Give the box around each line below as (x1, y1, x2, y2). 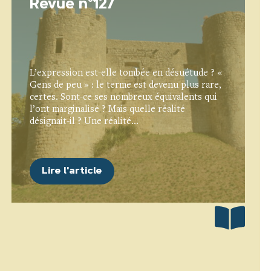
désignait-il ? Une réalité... (30, 116, 139, 126)
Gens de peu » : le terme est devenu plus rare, (30, 80, 222, 90)
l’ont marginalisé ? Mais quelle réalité (30, 104, 186, 114)
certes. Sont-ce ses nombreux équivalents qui (30, 92, 218, 102)
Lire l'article (42, 166, 103, 176)
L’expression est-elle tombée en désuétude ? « (30, 68, 223, 78)
